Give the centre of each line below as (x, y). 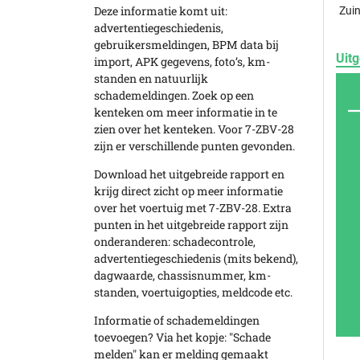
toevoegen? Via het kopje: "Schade (182, 337)
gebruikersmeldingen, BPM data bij (186, 45)
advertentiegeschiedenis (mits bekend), (196, 258)
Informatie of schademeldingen (177, 320)
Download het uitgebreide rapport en (189, 174)
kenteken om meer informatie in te (186, 112)
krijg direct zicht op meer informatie (188, 191)
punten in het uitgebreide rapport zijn (191, 225)
